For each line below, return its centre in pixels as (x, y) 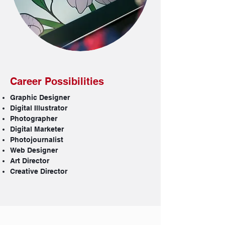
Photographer (34, 119)
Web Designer (34, 150)
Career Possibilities (59, 81)
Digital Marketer (37, 129)
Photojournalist (37, 140)
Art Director (30, 161)
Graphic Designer (40, 97)
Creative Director (39, 171)
